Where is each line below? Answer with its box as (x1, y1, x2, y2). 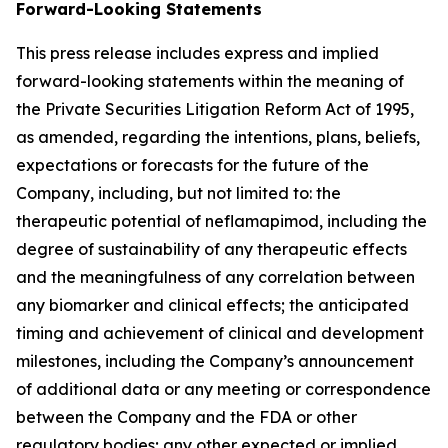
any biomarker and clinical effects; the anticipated (16, 294, 409, 315)
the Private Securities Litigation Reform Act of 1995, (16, 98, 414, 119)
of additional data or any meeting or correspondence (16, 378, 431, 399)
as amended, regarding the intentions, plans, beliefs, (16, 126, 420, 147)
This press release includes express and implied (16, 42, 379, 63)
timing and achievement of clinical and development (16, 322, 424, 343)
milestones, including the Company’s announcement (16, 350, 414, 371)
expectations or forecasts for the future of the (16, 154, 369, 175)
